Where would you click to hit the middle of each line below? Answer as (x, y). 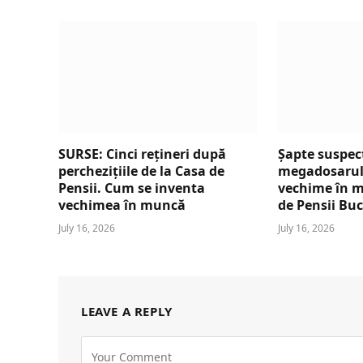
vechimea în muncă (122, 205)
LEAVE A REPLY (127, 311)
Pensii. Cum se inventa (132, 188)
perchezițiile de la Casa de (141, 171)
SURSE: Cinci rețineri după (142, 154)
